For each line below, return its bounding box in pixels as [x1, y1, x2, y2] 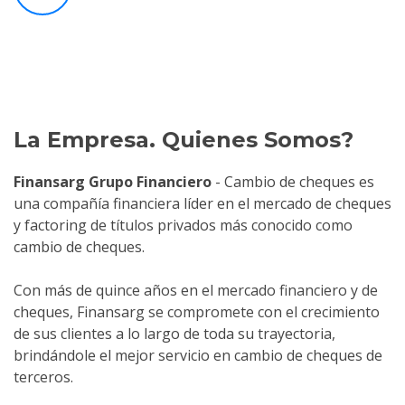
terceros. [14, 367, 73, 388]
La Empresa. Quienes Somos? [14, 127, 353, 154]
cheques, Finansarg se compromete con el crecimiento [14, 302, 380, 323]
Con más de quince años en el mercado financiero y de [14, 280, 378, 301]
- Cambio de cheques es [212, 172, 374, 193]
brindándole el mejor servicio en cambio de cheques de [14, 345, 382, 366]
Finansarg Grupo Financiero [14, 172, 212, 193]
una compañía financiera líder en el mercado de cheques [14, 193, 391, 214]
